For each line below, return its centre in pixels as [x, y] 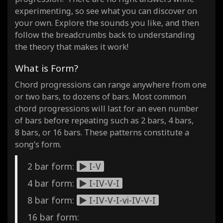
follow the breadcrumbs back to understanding [105, 35]
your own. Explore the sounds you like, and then [107, 23]
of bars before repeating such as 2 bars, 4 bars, [104, 120]
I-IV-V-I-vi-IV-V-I [121, 200]
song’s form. [38, 144]
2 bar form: [52, 166]
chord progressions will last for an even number [107, 108]
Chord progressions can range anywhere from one [111, 84]
